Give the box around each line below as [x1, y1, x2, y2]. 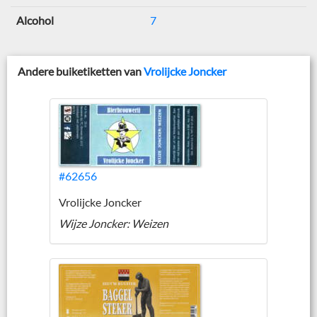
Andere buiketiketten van [18, 64, 144, 79]
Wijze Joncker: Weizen [59, 217, 168, 231]
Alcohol [16, 13, 54, 28]
